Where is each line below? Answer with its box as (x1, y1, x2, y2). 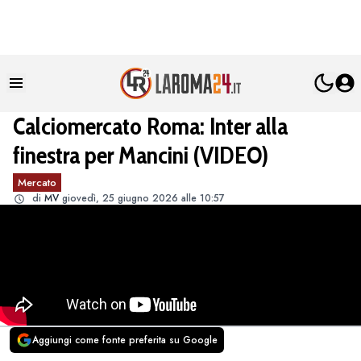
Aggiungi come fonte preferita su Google (32, 332, 218, 347)
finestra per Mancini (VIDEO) (13, 139, 268, 170)
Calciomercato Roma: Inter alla (13, 110, 288, 141)
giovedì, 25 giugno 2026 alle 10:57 (62, 190, 225, 205)
